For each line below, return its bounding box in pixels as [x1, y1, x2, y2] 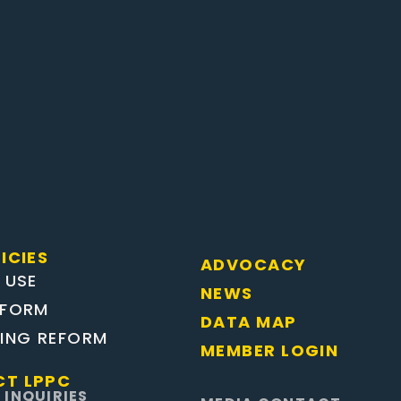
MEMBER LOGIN [200, 339, 339, 362]
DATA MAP [200, 311, 297, 333]
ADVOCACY [200, 253, 307, 276]
